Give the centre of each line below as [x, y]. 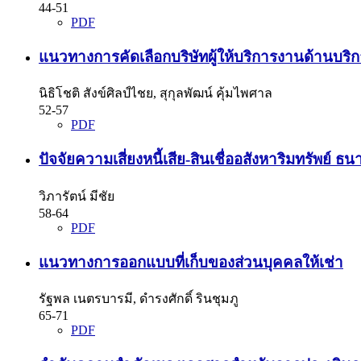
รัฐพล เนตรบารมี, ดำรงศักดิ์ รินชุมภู [139, 299]
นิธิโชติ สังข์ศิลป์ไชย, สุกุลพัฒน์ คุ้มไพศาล [156, 93]
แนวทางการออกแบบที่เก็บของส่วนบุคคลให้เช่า [191, 262]
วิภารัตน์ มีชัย [77, 196]
